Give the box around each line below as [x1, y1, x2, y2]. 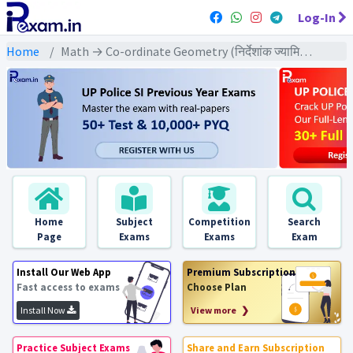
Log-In [298, 9, 336, 25]
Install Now [20, 304, 67, 316]
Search [288, 215, 321, 228]
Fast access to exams [16, 281, 120, 293]
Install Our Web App [16, 266, 111, 278]
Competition [188, 215, 251, 228]
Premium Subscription [186, 266, 295, 278]
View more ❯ [190, 304, 249, 316]
